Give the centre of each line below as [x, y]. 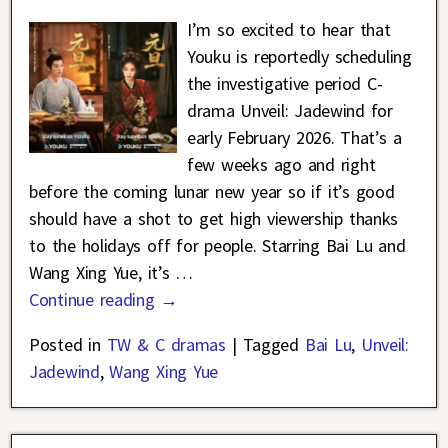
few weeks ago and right [281, 165]
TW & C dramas [166, 345]
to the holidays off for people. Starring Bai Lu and [217, 246]
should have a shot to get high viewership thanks [213, 219]
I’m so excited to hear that [288, 30]
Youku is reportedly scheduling [299, 57]
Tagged [270, 345]
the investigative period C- [284, 84]
